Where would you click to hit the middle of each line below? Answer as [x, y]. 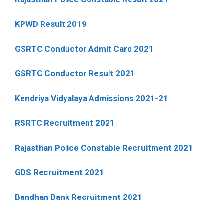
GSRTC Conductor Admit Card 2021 [84, 49]
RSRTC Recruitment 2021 [65, 123]
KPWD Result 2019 [51, 24]
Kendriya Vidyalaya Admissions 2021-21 [91, 98]
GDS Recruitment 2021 [59, 172]
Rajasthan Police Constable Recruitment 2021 [104, 147]
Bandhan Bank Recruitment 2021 [78, 197]
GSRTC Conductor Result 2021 [75, 74]
